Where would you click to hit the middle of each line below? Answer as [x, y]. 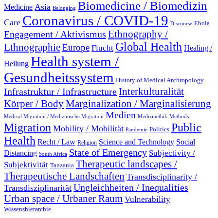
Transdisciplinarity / [162, 177]
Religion [87, 143]
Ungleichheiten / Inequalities [131, 188]
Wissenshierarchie [27, 209]
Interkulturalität [151, 92]
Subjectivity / [172, 153]
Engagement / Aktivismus [55, 34]
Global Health [149, 47]
